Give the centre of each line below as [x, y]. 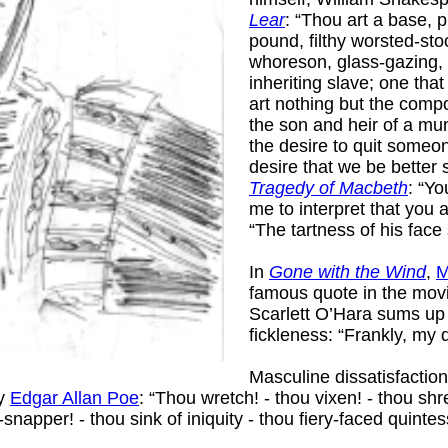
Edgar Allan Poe [74, 397]
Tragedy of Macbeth [328, 187]
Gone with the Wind [347, 271]
